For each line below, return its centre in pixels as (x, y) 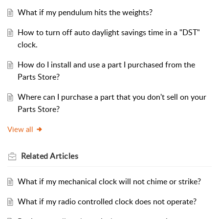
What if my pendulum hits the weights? (85, 12)
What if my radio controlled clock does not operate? (107, 202)
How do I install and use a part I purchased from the (106, 65)
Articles (64, 156)
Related (35, 156)
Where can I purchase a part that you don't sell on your (112, 97)
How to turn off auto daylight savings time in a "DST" (109, 33)
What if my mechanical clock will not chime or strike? (109, 182)
